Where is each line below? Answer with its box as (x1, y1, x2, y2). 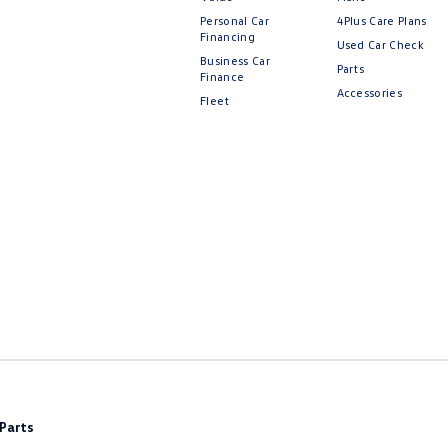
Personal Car (200, 13, 269, 29)
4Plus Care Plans (336, 13, 427, 29)
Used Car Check (336, 37, 424, 53)
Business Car (200, 53, 270, 69)
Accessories (336, 85, 403, 101)
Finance (200, 69, 245, 85)
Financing (200, 29, 255, 45)
